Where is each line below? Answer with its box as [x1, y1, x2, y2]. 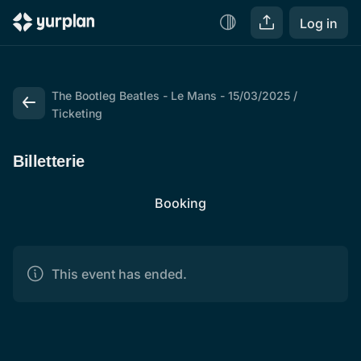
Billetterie [13, 152, 85, 170]
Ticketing [51, 106, 102, 120]
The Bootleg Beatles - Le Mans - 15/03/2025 [51, 89, 290, 102]
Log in [300, 15, 338, 31]
